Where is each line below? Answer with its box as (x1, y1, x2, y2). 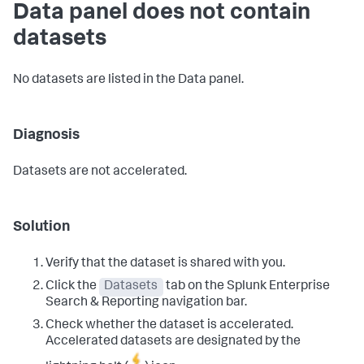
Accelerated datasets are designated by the (45, 336, 301, 349)
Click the (45, 280, 99, 294)
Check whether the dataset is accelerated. (45, 319, 293, 333)
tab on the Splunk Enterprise (162, 280, 330, 294)
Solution (13, 220, 70, 236)
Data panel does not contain (13, 2, 310, 26)
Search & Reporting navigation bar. (45, 297, 247, 310)
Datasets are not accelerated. (13, 166, 187, 180)
